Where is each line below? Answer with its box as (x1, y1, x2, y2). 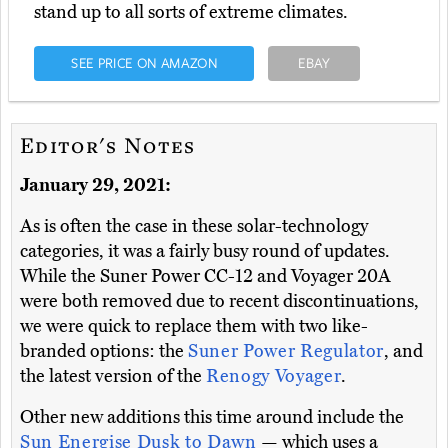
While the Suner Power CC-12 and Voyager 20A (20, 265, 391, 288)
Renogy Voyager (206, 365, 342, 388)
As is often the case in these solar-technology (20, 215, 368, 238)
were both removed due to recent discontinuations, (20, 290, 419, 313)
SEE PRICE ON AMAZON (70, 54, 218, 73)
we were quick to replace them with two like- (20, 315, 368, 338)
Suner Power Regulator (188, 340, 384, 363)
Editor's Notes (20, 130, 196, 160)
